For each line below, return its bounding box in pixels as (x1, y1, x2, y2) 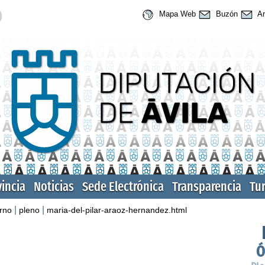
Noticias (34, 178, 74, 195)
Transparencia (172, 178, 241, 195)
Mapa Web (157, 9, 196, 19)
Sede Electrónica (82, 178, 164, 195)
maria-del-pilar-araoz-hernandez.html (47, 205, 187, 215)
